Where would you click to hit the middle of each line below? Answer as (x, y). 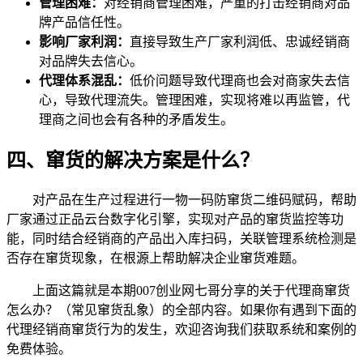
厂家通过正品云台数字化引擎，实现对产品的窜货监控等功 (175, 219)
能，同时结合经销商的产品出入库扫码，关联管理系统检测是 (181, 238)
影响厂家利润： (84, 41)
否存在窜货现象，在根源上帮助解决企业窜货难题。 (156, 258)
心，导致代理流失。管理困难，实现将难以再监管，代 (194, 100)
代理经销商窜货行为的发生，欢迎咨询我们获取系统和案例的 (181, 329)
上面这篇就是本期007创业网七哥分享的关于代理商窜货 (178, 290)
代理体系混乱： (84, 80)
